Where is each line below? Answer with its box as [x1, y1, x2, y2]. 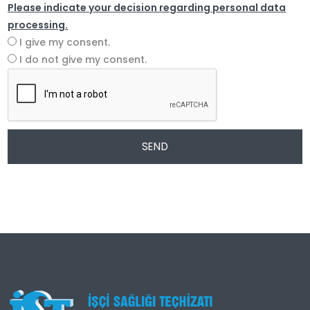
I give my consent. [17, 35, 111, 50]
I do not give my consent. [17, 53, 147, 67]
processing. [8, 18, 69, 33]
